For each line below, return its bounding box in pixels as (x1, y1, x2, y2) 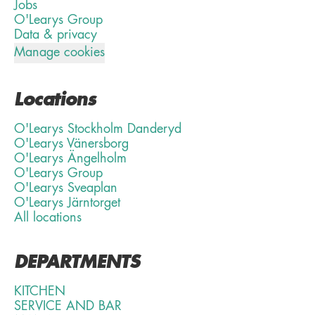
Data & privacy (14, 29, 97, 41)
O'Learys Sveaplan (14, 182, 117, 195)
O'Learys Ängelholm (14, 153, 127, 165)
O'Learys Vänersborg (14, 138, 129, 150)
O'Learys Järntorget (14, 197, 120, 210)
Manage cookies (14, 46, 105, 59)
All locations (14, 212, 82, 224)
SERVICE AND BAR (14, 300, 122, 313)
